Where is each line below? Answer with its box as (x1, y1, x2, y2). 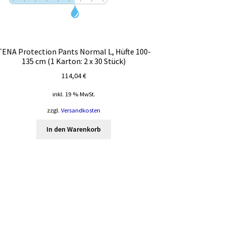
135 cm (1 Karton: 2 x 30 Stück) (22, 55, 126, 66)
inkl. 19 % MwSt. (52, 90, 95, 98)
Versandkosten (61, 106, 101, 114)
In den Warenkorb (46, 125, 101, 134)
